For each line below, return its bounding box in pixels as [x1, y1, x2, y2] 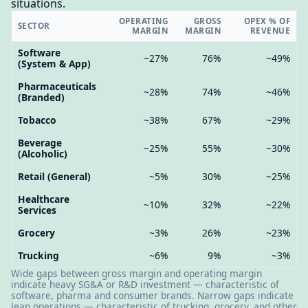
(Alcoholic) [17, 146, 67, 160]
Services [17, 203, 56, 217]
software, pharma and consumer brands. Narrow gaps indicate [11, 288, 294, 302]
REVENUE [250, 25, 291, 36]
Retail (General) [17, 169, 91, 183]
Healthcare [17, 192, 69, 206]
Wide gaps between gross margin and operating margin [11, 266, 262, 280]
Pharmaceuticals [17, 79, 96, 93]
